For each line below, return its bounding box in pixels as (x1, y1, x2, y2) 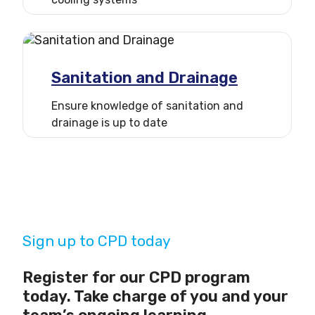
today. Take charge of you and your (22, 287, 288, 307)
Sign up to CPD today (22, 232, 171, 250)
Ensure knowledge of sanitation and (51, 99, 243, 113)
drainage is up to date (51, 116, 167, 130)
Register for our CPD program (22, 268, 250, 288)
